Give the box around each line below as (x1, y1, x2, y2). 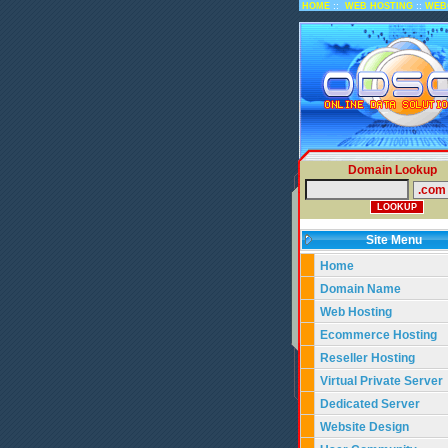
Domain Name (320, 282, 401, 296)
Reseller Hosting (320, 351, 415, 365)
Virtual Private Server (320, 374, 446, 388)
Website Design (320, 420, 409, 434)
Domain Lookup (347, 163, 437, 177)
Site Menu (365, 233, 431, 247)
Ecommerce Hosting (320, 328, 437, 342)
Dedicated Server (320, 397, 423, 411)
